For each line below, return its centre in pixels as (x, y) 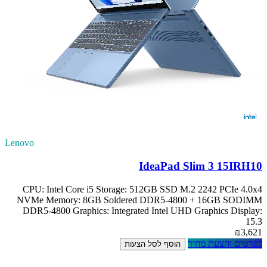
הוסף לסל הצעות (153, 244)
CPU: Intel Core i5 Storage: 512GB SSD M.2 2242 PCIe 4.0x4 (142, 189)
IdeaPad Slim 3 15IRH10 (201, 166)
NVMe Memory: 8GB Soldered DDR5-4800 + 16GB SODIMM (139, 200)
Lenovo (19, 143)
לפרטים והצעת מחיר (225, 243)
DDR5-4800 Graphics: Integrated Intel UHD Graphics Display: (142, 210)
